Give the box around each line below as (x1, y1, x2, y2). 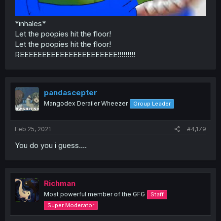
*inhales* (15, 19, 46, 29)
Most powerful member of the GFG (44, 190, 145, 198)
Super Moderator (47, 201, 94, 209)
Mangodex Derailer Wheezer (44, 100, 128, 108)
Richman (44, 178, 75, 188)
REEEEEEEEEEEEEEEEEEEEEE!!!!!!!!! (15, 50, 135, 60)
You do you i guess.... (15, 140, 87, 150)
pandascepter (44, 88, 97, 98)
